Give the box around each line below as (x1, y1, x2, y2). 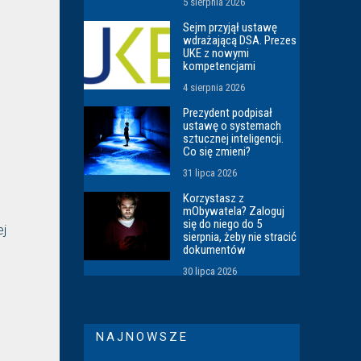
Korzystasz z (183, 190, 245, 205)
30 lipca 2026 (183, 264, 238, 277)
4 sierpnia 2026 (183, 81, 246, 93)
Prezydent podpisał (183, 105, 273, 120)
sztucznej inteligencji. (183, 131, 284, 146)
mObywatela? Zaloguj (183, 203, 285, 218)
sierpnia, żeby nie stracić (183, 229, 297, 244)
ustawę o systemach (183, 118, 282, 133)
